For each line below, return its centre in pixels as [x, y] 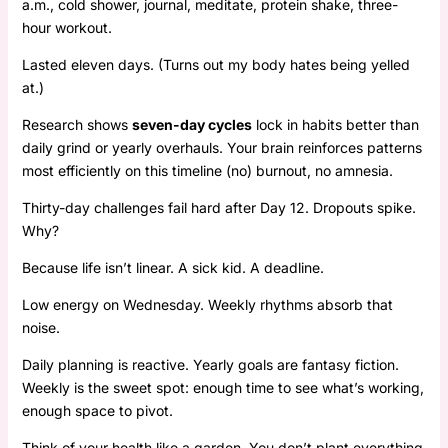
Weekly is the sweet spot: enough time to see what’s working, [222, 387]
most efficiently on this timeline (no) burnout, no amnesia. [207, 170]
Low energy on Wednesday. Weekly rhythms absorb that [207, 304]
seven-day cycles [191, 124]
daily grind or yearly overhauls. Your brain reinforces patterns [221, 147]
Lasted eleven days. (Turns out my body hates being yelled [215, 64]
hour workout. [66, 27]
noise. [40, 327]
